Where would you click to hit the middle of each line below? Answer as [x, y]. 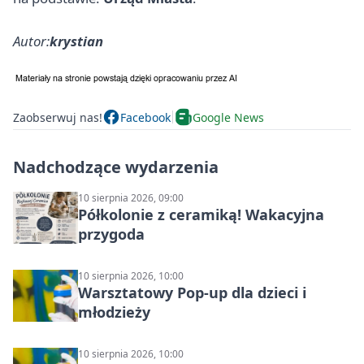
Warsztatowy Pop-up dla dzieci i [192, 293]
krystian [76, 41]
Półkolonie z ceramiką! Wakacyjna [201, 215]
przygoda [111, 234]
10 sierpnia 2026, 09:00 [131, 198]
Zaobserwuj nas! [58, 117]
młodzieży [114, 312]
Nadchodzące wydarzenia [116, 167]
